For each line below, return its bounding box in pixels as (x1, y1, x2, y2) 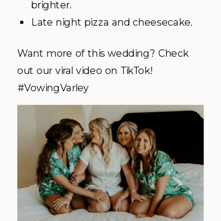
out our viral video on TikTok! (17, 64, 152, 77)
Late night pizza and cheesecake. (31, 16, 193, 29)
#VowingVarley (17, 81, 89, 94)
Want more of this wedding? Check (17, 47, 189, 60)
